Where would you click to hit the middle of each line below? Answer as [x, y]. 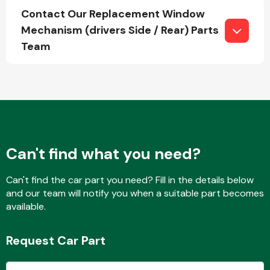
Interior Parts [184, 138]
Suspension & [184, 222]
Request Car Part [56, 240]
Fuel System [184, 48]
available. [26, 206]
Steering [184, 234]
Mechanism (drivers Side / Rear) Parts [120, 30]
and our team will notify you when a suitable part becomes [135, 193]
